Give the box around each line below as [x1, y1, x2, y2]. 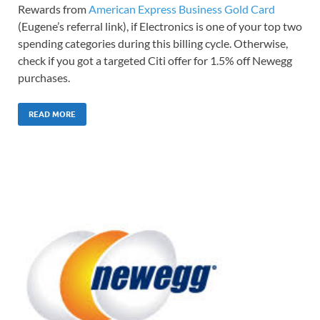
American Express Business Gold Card [89, 2, 275, 16]
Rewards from [18, 2, 89, 16]
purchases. [18, 71, 70, 85]
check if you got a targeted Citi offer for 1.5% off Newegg [18, 54, 292, 68]
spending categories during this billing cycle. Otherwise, [18, 36, 288, 51]
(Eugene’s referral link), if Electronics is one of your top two [18, 19, 302, 34]
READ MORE [29, 109, 76, 120]
